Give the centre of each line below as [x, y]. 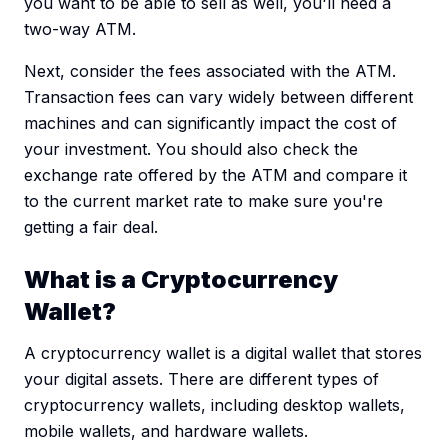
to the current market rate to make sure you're [203, 201]
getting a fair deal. [91, 227]
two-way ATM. [80, 29]
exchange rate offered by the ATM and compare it [215, 175]
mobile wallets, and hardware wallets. [166, 431]
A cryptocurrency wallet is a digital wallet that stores [223, 353]
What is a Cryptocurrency [181, 280]
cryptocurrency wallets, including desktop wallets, [214, 405]
